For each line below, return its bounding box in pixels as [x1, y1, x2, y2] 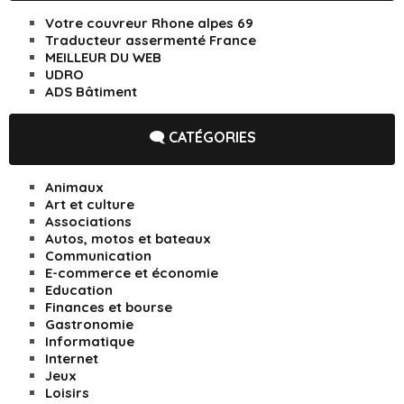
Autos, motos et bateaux [45, 230, 211, 248]
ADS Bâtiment [45, 83, 137, 101]
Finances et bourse [45, 298, 172, 317]
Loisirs [45, 384, 89, 402]
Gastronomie [45, 316, 133, 334]
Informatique [45, 333, 134, 351]
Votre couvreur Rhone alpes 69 [45, 14, 253, 32]
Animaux [45, 179, 104, 197]
